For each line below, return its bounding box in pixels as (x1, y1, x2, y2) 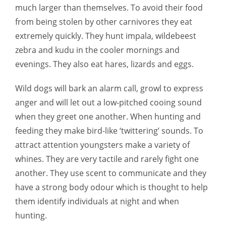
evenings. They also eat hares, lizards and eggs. (15, 59, 194, 70)
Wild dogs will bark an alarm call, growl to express (15, 83, 203, 94)
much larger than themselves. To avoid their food (15, 2, 203, 13)
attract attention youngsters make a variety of (15, 139, 190, 150)
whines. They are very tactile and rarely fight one (15, 153, 199, 164)
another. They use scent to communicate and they (15, 167, 206, 179)
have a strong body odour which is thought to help (15, 182, 208, 193)
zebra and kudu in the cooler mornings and (15, 44, 180, 55)
